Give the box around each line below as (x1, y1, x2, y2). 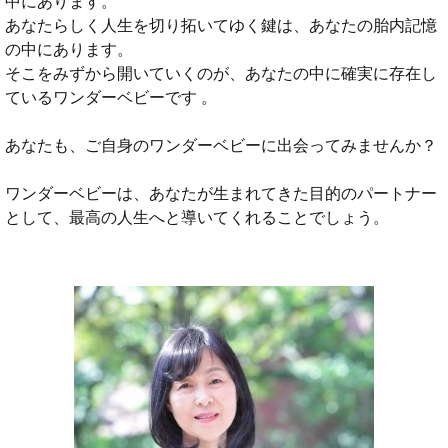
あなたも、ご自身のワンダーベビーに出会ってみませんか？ (5, 137, 437, 155)
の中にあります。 (5, 41, 133, 59)
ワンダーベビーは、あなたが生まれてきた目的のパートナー (5, 185, 437, 203)
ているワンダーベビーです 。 (5, 89, 217, 107)
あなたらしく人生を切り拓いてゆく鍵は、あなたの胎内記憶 (5, 17, 437, 35)
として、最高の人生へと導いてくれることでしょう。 (5, 209, 389, 227)
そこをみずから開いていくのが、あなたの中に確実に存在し (5, 65, 437, 83)
